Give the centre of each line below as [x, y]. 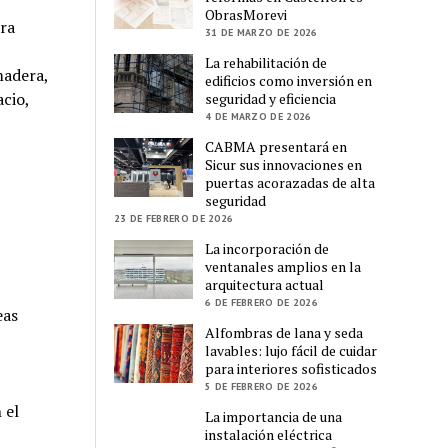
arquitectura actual [265, 284]
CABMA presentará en [276, 146]
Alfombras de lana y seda [284, 332]
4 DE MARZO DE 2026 [258, 116]
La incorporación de [267, 248]
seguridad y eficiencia [271, 98]
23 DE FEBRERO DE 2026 [174, 218]
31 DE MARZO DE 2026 [261, 32]
